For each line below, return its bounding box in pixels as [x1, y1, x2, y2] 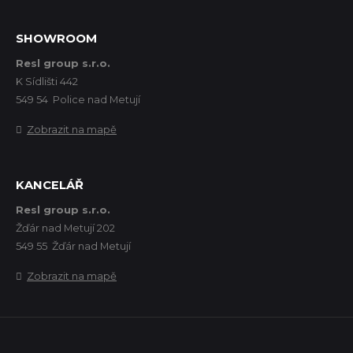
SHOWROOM [16, 31, 97, 46]
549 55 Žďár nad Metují [16, 239, 131, 252]
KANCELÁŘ [16, 177, 84, 192]
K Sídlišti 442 [16, 74, 78, 87]
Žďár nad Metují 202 [16, 221, 115, 234]
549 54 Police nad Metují [16, 92, 140, 106]
